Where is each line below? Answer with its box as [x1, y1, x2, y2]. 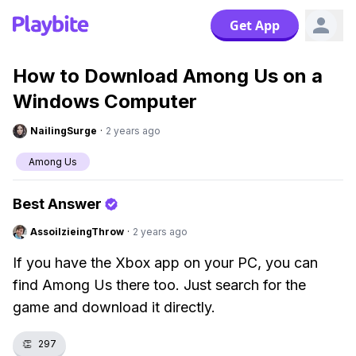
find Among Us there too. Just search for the [13, 277, 306, 293]
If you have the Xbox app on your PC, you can [13, 254, 318, 271]
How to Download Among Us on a [13, 64, 323, 87]
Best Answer [13, 195, 102, 212]
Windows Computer [13, 90, 197, 113]
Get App [230, 17, 280, 34]
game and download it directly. [13, 299, 215, 315]
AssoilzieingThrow [30, 226, 124, 238]
